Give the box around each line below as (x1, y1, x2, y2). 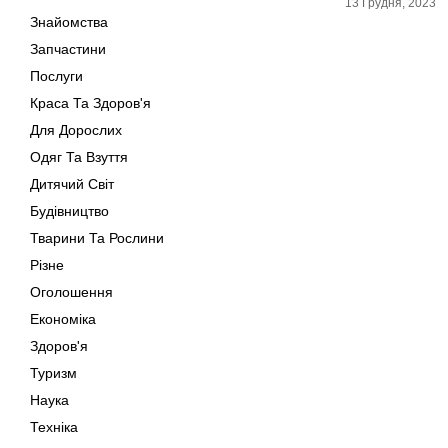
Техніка (30, 419, 78, 435)
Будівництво (30, 203, 109, 219)
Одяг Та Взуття (30, 149, 128, 165)
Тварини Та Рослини (30, 230, 164, 246)
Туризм (30, 365, 77, 381)
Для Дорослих (30, 122, 122, 138)
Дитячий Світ (30, 176, 114, 192)
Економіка (30, 311, 96, 327)
